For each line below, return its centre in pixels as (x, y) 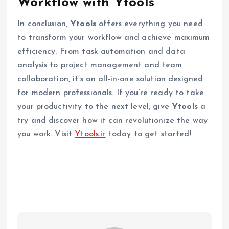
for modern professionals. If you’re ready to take (111, 93)
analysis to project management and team (100, 66)
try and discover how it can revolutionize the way (112, 121)
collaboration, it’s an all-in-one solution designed (110, 79)
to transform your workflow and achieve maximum (114, 38)
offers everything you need (150, 24)
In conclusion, (44, 24)
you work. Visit (46, 135)
